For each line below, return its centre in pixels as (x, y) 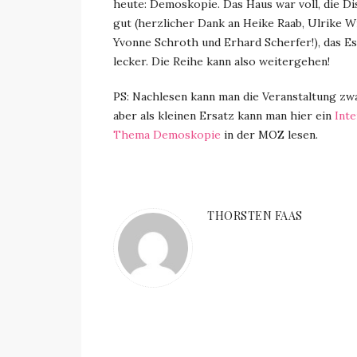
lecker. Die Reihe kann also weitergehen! (222, 61)
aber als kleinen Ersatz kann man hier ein (224, 116)
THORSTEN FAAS (255, 216)
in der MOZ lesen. (269, 135)
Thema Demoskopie (167, 135)
